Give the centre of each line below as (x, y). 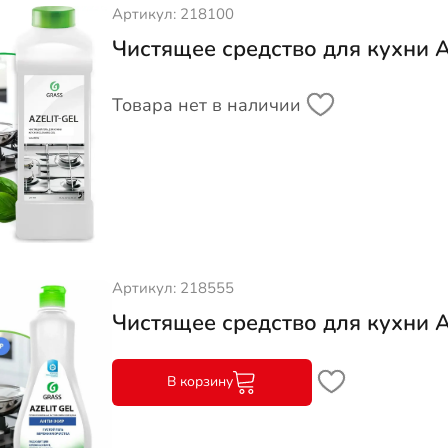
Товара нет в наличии (206, 104)
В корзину (200, 382)
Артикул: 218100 (172, 14)
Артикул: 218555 (172, 287)
